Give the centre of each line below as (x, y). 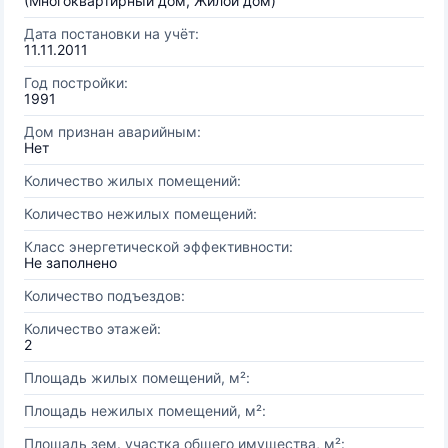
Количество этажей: (92, 328)
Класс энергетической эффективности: (158, 246)
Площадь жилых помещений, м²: (137, 377)
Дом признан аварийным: (112, 131)
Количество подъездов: (104, 295)
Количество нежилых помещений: (140, 213)
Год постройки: (76, 82)
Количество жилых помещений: (132, 180)
